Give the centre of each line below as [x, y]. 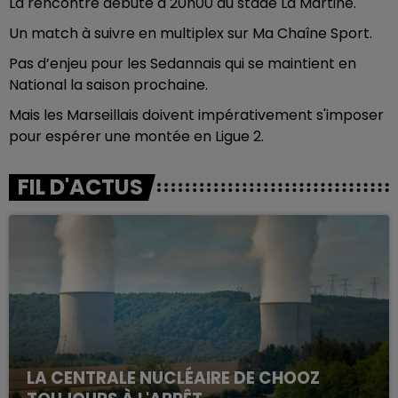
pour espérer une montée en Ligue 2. [136, 136]
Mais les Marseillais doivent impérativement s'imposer [196, 115]
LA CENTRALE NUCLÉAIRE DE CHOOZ [173, 378]
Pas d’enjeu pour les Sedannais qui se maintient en [183, 64]
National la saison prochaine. [108, 85]
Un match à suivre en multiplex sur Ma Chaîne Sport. [191, 33]
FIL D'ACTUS [80, 187]
